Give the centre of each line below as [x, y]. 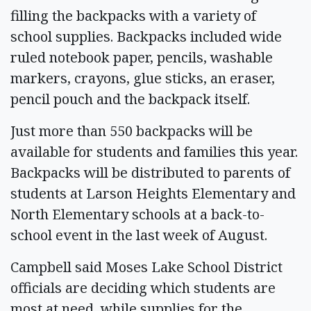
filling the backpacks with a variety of [133, 15]
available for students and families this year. [154, 151]
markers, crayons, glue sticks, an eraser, [143, 78]
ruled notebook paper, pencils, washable [142, 57]
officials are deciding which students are [143, 287]
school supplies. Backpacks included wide [146, 36]
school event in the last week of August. [139, 235]
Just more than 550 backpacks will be [132, 131]
